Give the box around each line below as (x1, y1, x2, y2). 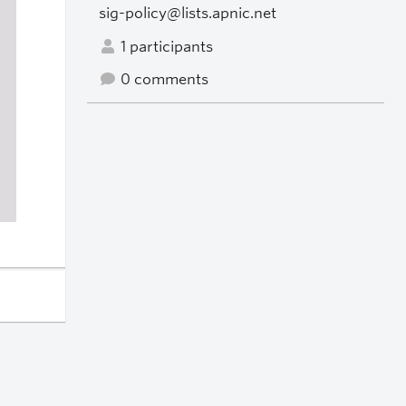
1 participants (116, 37, 213, 55)
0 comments (116, 71, 208, 89)
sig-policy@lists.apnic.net (98, 4, 276, 22)
